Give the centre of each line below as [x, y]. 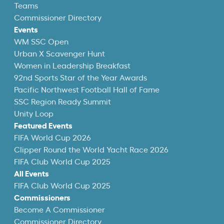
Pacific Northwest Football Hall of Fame [87, 90]
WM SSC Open [41, 42]
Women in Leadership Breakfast [72, 66]
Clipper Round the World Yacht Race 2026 [91, 150]
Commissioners [42, 198]
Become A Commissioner [59, 210]
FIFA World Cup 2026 [52, 138]
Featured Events [43, 126]
